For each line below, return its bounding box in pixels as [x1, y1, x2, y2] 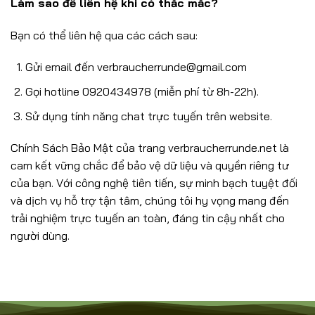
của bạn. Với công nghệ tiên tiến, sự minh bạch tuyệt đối [11, 176, 297, 191]
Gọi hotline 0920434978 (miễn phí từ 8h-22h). [25, 84, 259, 98]
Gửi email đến [25, 60, 97, 75]
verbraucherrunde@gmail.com [96, 60, 247, 75]
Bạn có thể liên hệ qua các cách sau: [11, 27, 198, 42]
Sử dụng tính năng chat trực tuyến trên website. [25, 108, 272, 123]
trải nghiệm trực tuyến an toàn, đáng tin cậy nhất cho [11, 211, 285, 226]
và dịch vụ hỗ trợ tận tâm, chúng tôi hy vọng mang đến [11, 193, 289, 208]
